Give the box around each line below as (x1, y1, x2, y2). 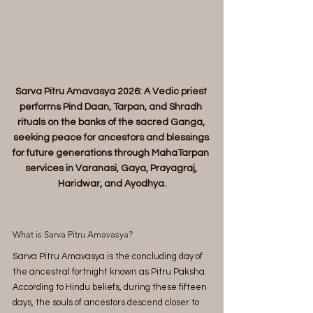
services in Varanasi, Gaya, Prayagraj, (24, 163, 199, 173)
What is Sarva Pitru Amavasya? (13, 228, 133, 240)
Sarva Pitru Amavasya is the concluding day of (13, 251, 205, 261)
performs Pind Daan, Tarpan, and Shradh (20, 101, 204, 112)
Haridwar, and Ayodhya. (57, 178, 166, 189)
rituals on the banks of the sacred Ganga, (17, 117, 207, 127)
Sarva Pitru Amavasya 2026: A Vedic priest (15, 86, 209, 96)
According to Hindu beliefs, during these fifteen (13, 282, 209, 292)
